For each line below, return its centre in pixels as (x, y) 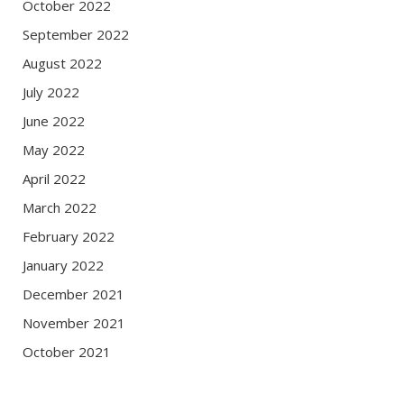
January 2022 (63, 266)
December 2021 (73, 294)
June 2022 (54, 121)
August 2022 (62, 64)
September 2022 (76, 35)
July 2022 (51, 92)
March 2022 (60, 208)
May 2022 (54, 150)
